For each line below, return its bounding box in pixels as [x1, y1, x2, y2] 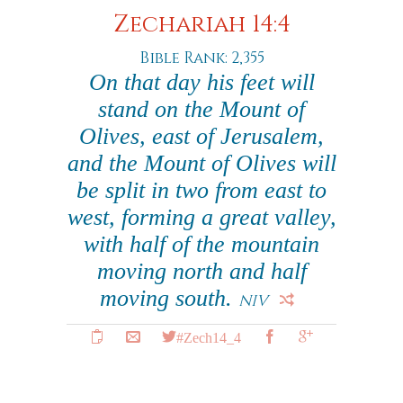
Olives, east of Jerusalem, [79, 123, 324, 149]
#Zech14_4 [176, 329, 241, 344]
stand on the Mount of [98, 96, 305, 122]
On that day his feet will [88, 69, 315, 95]
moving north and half [96, 258, 307, 284]
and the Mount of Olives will [67, 150, 336, 176]
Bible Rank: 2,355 [139, 48, 264, 68]
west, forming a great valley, [67, 204, 336, 230]
